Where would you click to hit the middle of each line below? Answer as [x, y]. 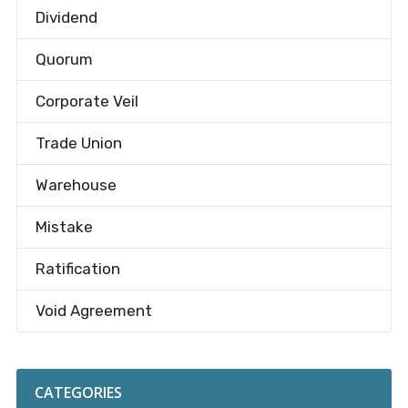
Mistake [64, 227]
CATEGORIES [78, 393]
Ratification [77, 269]
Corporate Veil [87, 101]
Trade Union [78, 143]
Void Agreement [93, 311]
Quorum [64, 59]
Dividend [66, 17]
